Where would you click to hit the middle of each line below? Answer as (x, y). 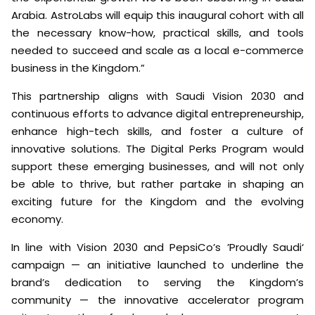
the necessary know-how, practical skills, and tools (157, 33)
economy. (37, 219)
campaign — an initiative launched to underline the (157, 265)
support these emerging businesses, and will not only (157, 167)
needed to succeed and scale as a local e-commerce (157, 51)
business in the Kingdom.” (78, 68)
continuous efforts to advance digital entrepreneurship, (157, 114)
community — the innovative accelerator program (157, 300)
